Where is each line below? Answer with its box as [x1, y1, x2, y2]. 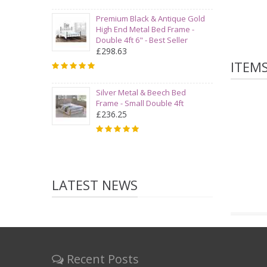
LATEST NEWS [52, 176, 138, 194]
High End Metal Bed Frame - [96, 24, 194, 35]
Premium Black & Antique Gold [96, 13, 205, 24]
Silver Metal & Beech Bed [96, 87, 186, 98]
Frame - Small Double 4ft [96, 98, 184, 108]
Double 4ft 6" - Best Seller [96, 35, 188, 45]
